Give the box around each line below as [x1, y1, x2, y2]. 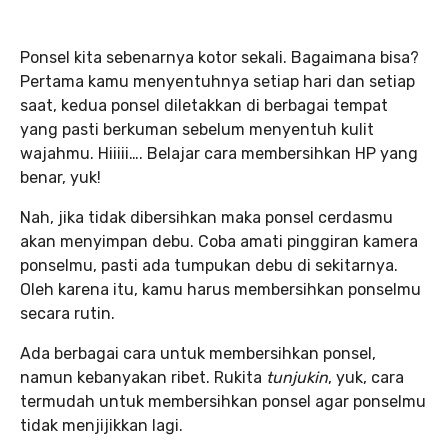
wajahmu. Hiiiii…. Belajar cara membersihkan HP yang [20, 144, 418, 163]
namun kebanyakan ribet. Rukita [20, 368, 266, 387]
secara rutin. [20, 304, 115, 323]
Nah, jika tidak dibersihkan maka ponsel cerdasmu [20, 208, 393, 227]
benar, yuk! [20, 168, 101, 187]
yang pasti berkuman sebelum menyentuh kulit [20, 120, 374, 139]
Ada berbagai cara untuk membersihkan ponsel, [20, 344, 376, 363]
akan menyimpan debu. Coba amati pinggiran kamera [20, 232, 418, 251]
